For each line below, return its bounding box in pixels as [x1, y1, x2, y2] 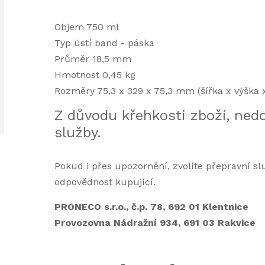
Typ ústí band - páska [54, 37, 154, 49]
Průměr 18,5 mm [54, 53, 131, 64]
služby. [54, 124, 101, 141]
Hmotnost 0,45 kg [54, 69, 135, 80]
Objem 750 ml [54, 21, 119, 33]
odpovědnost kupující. [54, 176, 156, 188]
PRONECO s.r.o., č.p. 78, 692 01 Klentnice [54, 201, 248, 212]
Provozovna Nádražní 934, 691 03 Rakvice [54, 217, 256, 228]
